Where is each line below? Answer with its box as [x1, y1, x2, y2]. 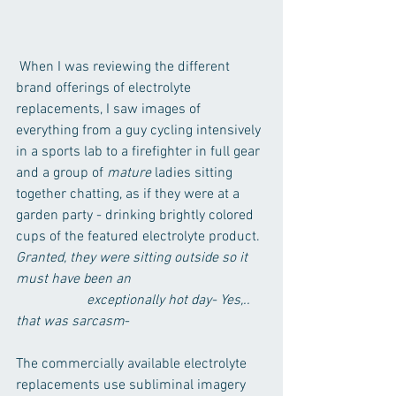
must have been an [16, 270, 134, 288]
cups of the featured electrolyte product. [16, 227, 260, 246]
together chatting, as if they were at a [16, 185, 243, 203]
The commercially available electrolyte [16, 354, 250, 373]
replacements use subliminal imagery [16, 376, 249, 394]
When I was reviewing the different [16, 57, 233, 76]
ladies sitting [151, 164, 236, 182]
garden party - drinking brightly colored [16, 206, 257, 225]
